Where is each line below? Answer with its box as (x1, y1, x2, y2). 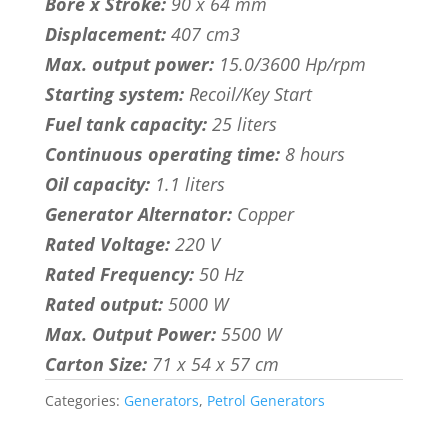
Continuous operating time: (44, 142, 280, 167)
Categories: (44, 391, 124, 411)
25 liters (206, 112, 277, 137)
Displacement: (44, 22, 166, 47)
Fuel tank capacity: (44, 112, 207, 137)
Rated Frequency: (44, 262, 194, 287)
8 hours (279, 142, 345, 167)
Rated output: (44, 292, 163, 317)
